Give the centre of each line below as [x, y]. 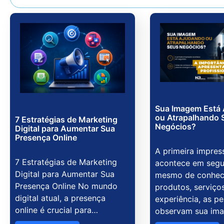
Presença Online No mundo [66, 186]
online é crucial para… [56, 210]
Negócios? [175, 126]
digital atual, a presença [60, 198]
